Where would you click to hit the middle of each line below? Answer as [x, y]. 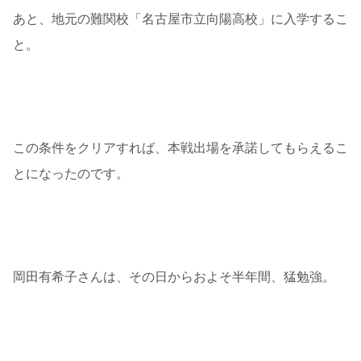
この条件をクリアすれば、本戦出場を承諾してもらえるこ [180, 148]
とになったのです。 [71, 174]
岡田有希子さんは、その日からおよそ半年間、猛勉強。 [174, 277]
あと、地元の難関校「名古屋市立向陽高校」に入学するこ [180, 19]
